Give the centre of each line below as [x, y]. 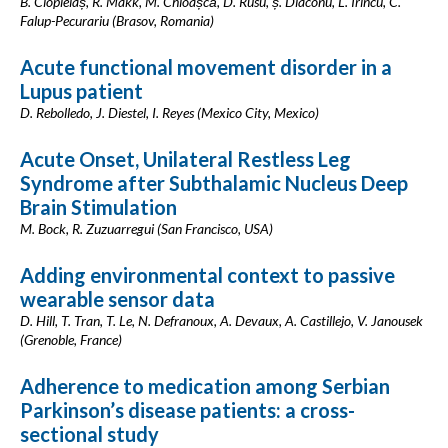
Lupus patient [81, 91]
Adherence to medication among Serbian [205, 386]
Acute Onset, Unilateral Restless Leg [185, 159]
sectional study [89, 434]
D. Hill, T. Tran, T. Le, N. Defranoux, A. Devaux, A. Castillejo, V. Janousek [221, 320]
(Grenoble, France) [71, 339]
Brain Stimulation [98, 207]
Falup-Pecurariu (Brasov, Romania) [117, 20]
